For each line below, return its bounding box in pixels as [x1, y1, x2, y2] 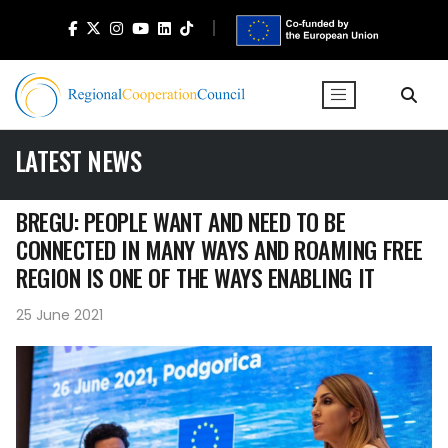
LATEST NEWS [15, 142, 142, 179]
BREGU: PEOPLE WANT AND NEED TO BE [16, 204, 346, 239]
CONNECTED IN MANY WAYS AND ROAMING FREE [16, 232, 423, 267]
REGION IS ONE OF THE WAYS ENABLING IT [16, 260, 375, 295]
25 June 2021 [16, 305, 103, 325]
